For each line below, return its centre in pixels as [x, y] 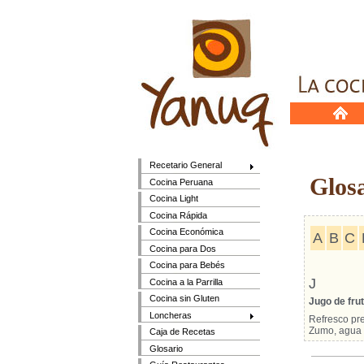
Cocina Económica [187, 232]
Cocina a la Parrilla [186, 282]
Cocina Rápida [179, 215]
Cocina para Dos [183, 248]
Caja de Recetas [183, 332]
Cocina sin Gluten [185, 299]
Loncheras [171, 315]
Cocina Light [174, 199]
